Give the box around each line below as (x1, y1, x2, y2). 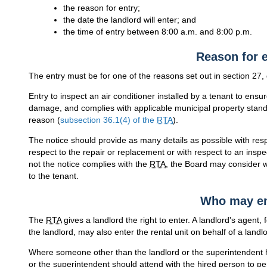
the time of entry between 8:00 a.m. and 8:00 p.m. (63, 27, 252, 37)
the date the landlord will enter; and (63, 15, 196, 25)
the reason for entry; (63, 3, 140, 13)
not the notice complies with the (29, 159, 150, 169)
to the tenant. (29, 171, 79, 181)
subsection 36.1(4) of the (60, 115, 157, 125)
